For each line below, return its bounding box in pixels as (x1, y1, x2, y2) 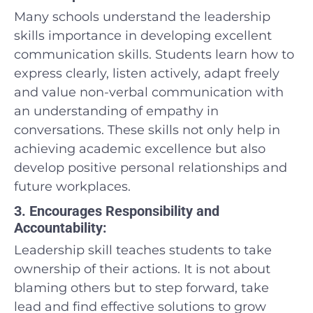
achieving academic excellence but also (14, 140, 265, 156)
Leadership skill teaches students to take (14, 242, 272, 258)
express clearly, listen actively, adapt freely (14, 65, 279, 81)
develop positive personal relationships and (14, 159, 287, 175)
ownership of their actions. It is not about (14, 261, 270, 277)
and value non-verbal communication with (14, 84, 284, 100)
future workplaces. (14, 178, 131, 194)
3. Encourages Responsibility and (14, 202, 219, 219)
